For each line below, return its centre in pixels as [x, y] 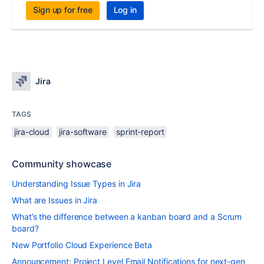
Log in [125, 10]
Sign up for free [63, 10]
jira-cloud [32, 132]
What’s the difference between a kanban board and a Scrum [127, 217]
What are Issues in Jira [55, 200]
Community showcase [62, 164]
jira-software [83, 132]
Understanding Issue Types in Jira [77, 184]
